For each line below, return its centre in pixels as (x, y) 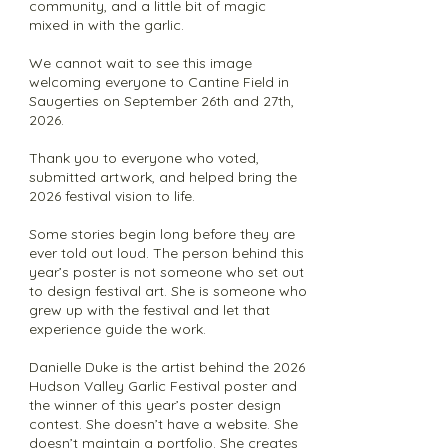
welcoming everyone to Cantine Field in (159, 82)
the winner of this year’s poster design (155, 405)
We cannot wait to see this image (140, 63)
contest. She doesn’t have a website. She (163, 424)
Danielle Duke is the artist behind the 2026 (167, 367)
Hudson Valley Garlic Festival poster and (163, 386)
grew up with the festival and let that (149, 310)
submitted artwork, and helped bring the (163, 177)
